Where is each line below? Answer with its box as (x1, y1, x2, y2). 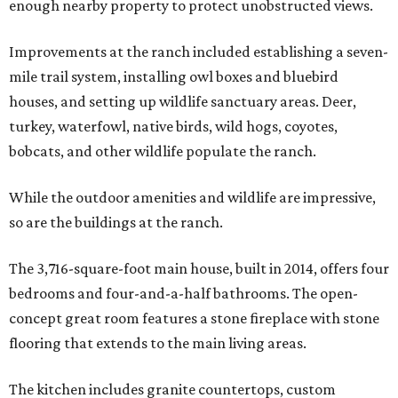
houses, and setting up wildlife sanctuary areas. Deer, (9, 92, 356, 110)
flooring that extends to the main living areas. (9, 333, 306, 352)
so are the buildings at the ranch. (9, 212, 223, 231)
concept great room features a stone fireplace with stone (9, 308, 379, 327)
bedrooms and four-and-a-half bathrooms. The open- (9, 283, 358, 302)
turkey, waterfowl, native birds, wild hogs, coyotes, (9, 116, 338, 135)
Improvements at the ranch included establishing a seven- (9, 42, 388, 60)
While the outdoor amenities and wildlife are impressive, (9, 187, 376, 206)
